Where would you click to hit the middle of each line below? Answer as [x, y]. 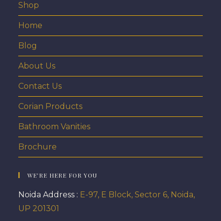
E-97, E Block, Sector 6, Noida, [138, 195]
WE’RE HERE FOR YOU [62, 175]
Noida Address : [49, 195]
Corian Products [51, 107]
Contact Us [40, 86]
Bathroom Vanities [55, 127]
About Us [37, 66]
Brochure [38, 147]
